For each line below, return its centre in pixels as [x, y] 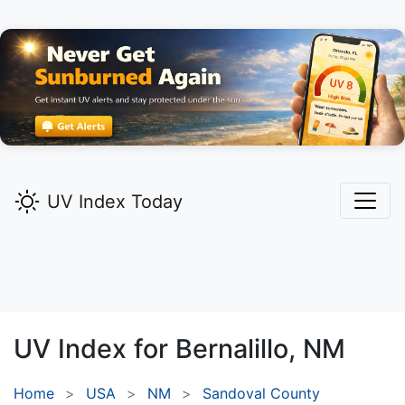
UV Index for [94, 349]
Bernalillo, [235, 349]
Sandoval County [261, 394]
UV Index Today [115, 202]
